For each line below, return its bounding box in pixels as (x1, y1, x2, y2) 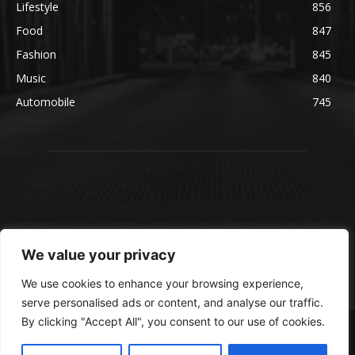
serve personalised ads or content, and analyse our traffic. (21, 296, 323, 309)
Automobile (16, 94, 75, 110)
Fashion (16, 47, 56, 63)
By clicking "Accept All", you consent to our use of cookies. (21, 315, 325, 328)
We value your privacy (21, 246, 176, 263)
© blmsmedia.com (16, 323, 99, 338)
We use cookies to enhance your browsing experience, (21, 277, 303, 290)
